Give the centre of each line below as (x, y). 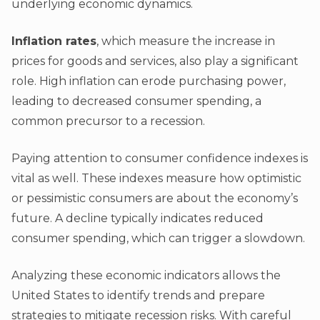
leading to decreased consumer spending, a (136, 101)
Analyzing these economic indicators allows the (146, 276)
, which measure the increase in (186, 41)
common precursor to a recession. (108, 121)
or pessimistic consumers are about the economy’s (155, 199)
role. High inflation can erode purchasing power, (149, 81)
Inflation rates (54, 41)
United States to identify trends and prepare (138, 296)
